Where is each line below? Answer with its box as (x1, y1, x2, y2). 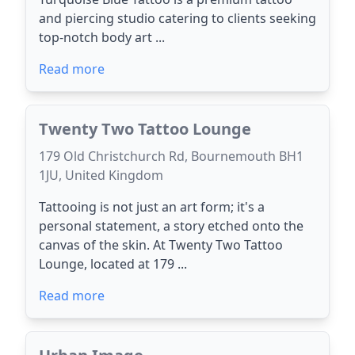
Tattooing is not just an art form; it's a (39, 198, 265, 216)
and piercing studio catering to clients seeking (39, 10, 316, 27)
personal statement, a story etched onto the (39, 217, 303, 235)
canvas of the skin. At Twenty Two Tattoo (39, 236, 283, 254)
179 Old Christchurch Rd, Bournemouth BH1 (39, 147, 303, 165)
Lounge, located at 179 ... (39, 255, 187, 273)
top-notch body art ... (39, 29, 165, 46)
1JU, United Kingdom (39, 166, 163, 184)
